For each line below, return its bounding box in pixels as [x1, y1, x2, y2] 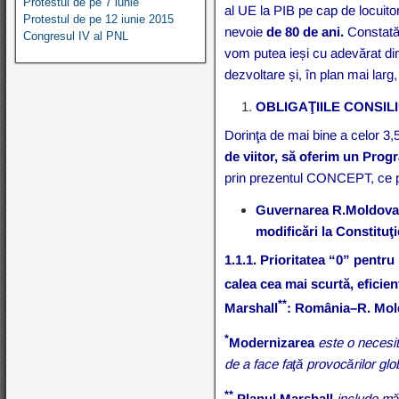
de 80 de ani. [266, 23, 348, 39]
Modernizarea [229, 334, 315, 350]
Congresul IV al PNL [23, 28, 128, 43]
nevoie [224, 23, 267, 39]
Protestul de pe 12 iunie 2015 [23, 12, 174, 26]
